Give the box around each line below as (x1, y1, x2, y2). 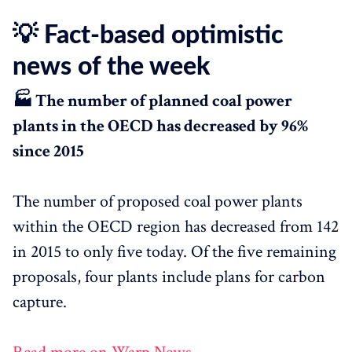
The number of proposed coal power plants (13, 189, 302, 213)
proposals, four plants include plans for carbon (13, 265, 325, 288)
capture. (13, 290, 67, 313)
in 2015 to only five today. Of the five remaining (13, 240, 336, 263)
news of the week (13, 53, 210, 79)
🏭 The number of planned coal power (13, 89, 292, 112)
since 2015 (13, 139, 84, 163)
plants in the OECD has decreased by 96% (13, 114, 308, 137)
